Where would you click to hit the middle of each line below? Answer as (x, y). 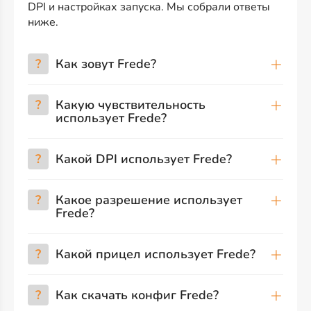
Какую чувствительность (131, 105)
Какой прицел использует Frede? (155, 254)
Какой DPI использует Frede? (144, 159)
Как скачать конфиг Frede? (137, 295)
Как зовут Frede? (106, 64)
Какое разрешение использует (149, 200)
